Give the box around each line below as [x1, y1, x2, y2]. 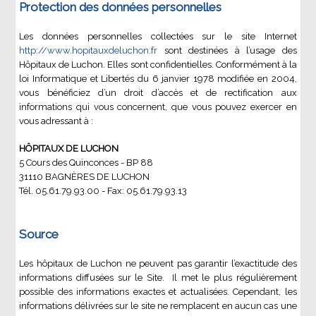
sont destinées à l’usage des [157, 45, 297, 56]
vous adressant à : [19, 116, 94, 127]
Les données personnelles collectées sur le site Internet [19, 31, 297, 42]
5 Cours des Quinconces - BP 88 [19, 157, 154, 169]
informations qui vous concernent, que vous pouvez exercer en [19, 102, 297, 113]
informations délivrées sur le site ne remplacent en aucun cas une [19, 300, 297, 312]
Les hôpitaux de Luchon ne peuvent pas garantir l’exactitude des [19, 258, 297, 269]
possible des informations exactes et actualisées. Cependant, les [19, 286, 297, 298]
